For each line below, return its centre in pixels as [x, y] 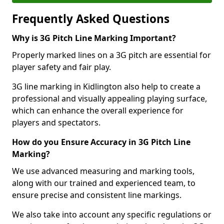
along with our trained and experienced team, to [104, 183]
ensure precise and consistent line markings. [97, 195]
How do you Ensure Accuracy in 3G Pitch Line [101, 142]
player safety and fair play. [61, 67]
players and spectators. [56, 122]
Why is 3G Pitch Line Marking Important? [94, 38]
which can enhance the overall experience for [98, 110]
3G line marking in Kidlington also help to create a [106, 86]
